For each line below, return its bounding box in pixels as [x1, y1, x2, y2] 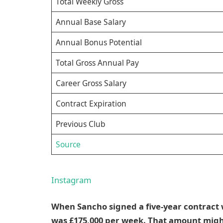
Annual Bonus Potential [55, 37, 142, 48]
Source [55, 139, 81, 150]
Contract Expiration [55, 98, 126, 110]
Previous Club [55, 118, 106, 130]
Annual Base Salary [55, 16, 126, 28]
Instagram [51, 174, 92, 186]
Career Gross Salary [55, 78, 126, 89]
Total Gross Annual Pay [55, 57, 139, 69]
